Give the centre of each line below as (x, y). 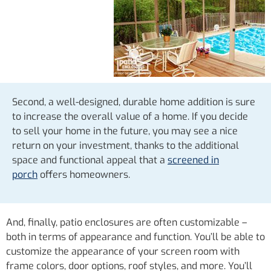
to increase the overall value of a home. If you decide (130, 117)
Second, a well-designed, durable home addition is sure (134, 102)
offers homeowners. (84, 175)
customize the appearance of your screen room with (123, 251)
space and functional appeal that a (90, 160)
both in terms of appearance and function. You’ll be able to (135, 237)
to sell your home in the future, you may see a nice (125, 131)
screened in (193, 160)
